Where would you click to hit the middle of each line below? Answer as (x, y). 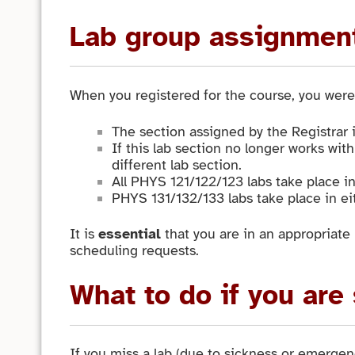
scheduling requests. (135, 251)
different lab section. (176, 164)
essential (130, 234)
